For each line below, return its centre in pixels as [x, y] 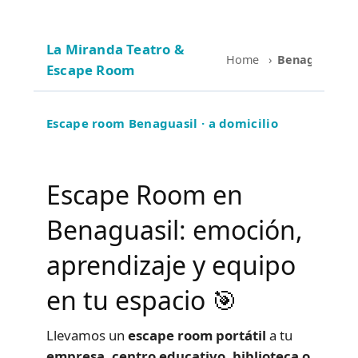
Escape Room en [145, 194]
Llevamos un [87, 336]
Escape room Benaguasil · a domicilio [162, 123]
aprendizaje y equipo [171, 265]
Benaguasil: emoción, [175, 229]
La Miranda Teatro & [115, 50]
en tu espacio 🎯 [142, 300]
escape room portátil [197, 336]
